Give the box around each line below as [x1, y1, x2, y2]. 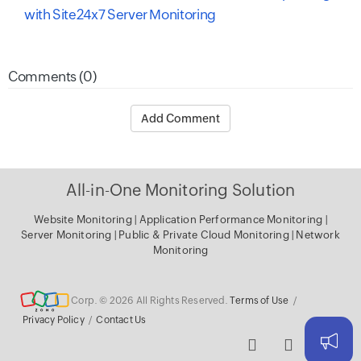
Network [296, 228, 340, 241]
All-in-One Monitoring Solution [65, 180, 296, 199]
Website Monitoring [34, 213, 132, 226]
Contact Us [96, 313, 147, 326]
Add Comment [141, 111, 220, 125]
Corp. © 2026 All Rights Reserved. [69, 294, 230, 306]
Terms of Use [230, 294, 289, 306]
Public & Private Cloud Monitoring [118, 228, 292, 241]
